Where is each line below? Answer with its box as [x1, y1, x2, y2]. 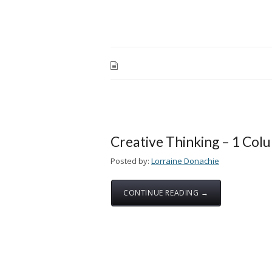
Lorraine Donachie [151, 155, 219, 166]
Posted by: [110, 155, 149, 166]
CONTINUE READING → [123, 188, 209, 198]
